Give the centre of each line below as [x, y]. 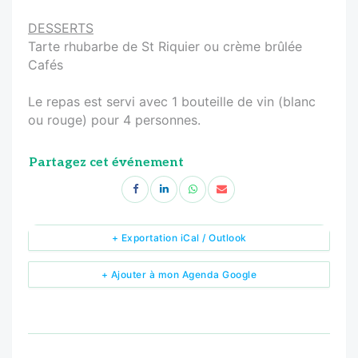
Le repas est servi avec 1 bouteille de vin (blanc [172, 101]
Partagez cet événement [106, 162]
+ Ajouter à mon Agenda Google [179, 274]
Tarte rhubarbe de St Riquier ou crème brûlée [165, 46]
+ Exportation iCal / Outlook [179, 237]
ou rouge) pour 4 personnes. [114, 119]
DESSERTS [61, 28]
